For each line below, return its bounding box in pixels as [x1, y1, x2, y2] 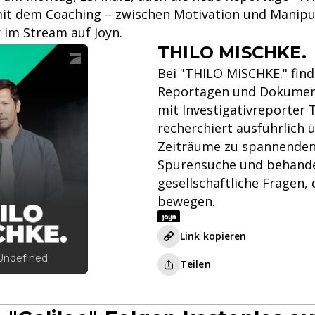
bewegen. [157, 193, 215, 210]
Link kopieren [180, 229, 247, 243]
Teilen [180, 257, 211, 271]
